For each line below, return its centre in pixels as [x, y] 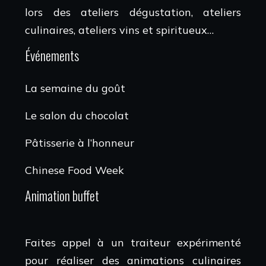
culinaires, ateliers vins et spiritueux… [119, 30]
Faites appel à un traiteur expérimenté [133, 242]
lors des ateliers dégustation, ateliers [133, 12]
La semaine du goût [75, 88]
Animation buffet [62, 195]
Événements [52, 55]
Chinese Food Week [75, 170]
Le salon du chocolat [77, 115]
